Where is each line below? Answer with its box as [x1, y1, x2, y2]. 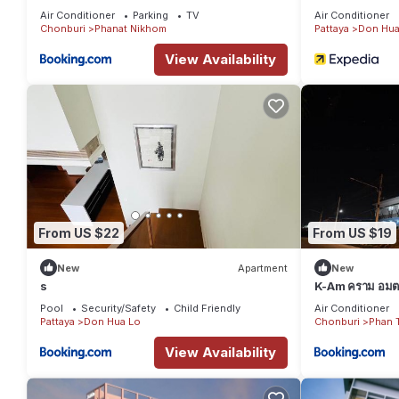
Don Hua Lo [84, 315, 141, 329]
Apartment [237, 261, 288, 274]
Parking [133, 8, 168, 21]
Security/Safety [81, 302, 156, 315]
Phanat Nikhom [94, 21, 167, 35]
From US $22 [38, 224, 119, 240]
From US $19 [312, 224, 392, 240]
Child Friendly [174, 302, 240, 315]
